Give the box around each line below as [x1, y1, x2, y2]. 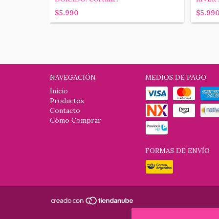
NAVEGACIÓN [50, 72, 96, 82]
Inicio [50, 86, 68, 95]
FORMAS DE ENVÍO [145, 146, 210, 155]
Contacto [50, 106, 80, 115]
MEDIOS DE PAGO [145, 72, 206, 82]
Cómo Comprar [50, 115, 101, 125]
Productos [50, 96, 84, 105]
